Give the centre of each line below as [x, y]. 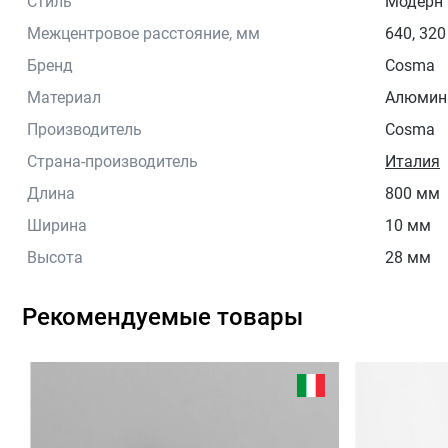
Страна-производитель [112, 161]
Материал [64, 97]
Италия [412, 161]
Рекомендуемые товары [162, 316]
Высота [55, 257]
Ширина [57, 225]
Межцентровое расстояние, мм [143, 33]
